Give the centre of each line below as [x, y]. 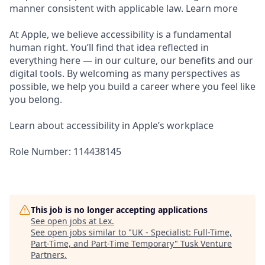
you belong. [36, 99]
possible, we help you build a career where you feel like [132, 86]
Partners [48, 255]
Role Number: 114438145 [65, 151]
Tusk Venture [206, 243]
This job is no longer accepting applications [119, 210]
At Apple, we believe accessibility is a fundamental [120, 34]
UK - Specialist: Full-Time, [182, 232]
